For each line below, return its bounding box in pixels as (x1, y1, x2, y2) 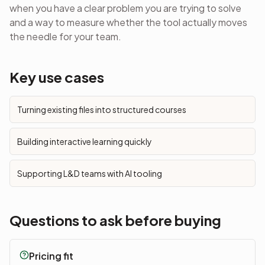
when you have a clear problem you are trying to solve (9, 2, 241, 14)
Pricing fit (29, 250, 73, 262)
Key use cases (9, 68, 104, 86)
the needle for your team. (9, 30, 121, 43)
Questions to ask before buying (9, 211, 221, 229)
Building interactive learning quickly (17, 136, 152, 147)
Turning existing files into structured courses (17, 104, 186, 115)
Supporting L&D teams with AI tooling (17, 168, 162, 179)
